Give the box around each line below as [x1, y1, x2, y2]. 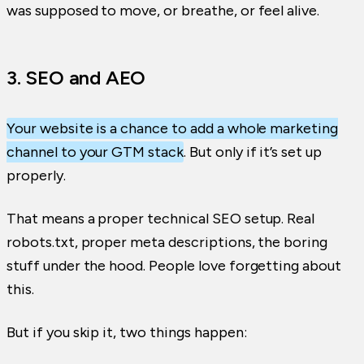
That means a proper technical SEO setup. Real [6, 210, 315, 228]
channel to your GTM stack [6, 143, 184, 162]
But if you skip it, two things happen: [6, 323, 247, 342]
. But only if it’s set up [184, 143, 323, 162]
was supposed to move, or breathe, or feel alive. [6, 2, 320, 20]
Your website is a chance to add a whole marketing [6, 119, 339, 138]
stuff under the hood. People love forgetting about [6, 257, 341, 275]
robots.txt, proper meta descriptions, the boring [6, 233, 328, 252]
